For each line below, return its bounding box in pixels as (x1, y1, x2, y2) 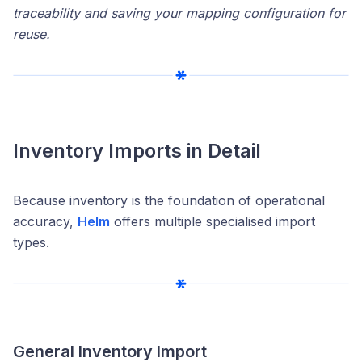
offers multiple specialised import (110, 213, 315, 229)
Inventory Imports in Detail (13, 138, 261, 162)
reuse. (13, 25, 50, 42)
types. (13, 234, 49, 250)
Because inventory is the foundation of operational (13, 192, 325, 208)
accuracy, (13, 213, 78, 229)
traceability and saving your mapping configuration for (13, 4, 346, 21)
